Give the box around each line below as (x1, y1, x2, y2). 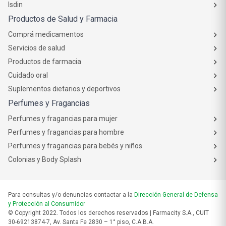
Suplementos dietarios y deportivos (8, 85, 121, 93)
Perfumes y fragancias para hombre (8, 128, 124, 136)
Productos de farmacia (8, 58, 81, 66)
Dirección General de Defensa (134, 191, 218, 198)
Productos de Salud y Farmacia (8, 14, 118, 24)
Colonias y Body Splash (8, 155, 81, 163)
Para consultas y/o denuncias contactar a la (8, 191, 134, 198)
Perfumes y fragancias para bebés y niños (8, 142, 142, 150)
